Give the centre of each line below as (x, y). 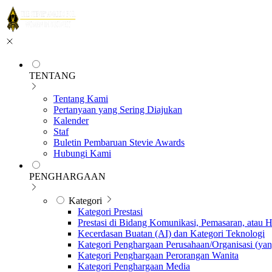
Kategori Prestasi (110, 212)
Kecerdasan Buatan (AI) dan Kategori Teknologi (171, 233)
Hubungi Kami (82, 153)
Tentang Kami (81, 99)
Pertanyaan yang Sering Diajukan (118, 110)
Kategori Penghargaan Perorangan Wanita (158, 255)
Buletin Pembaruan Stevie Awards (119, 142)
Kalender (71, 121)
